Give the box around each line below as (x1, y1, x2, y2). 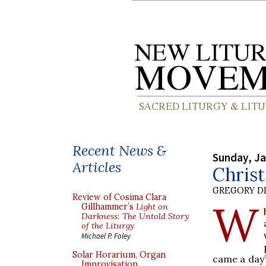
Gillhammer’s (81, 201, 136, 212)
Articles (72, 158, 121, 176)
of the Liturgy (81, 220, 134, 231)
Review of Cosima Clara (72, 192, 166, 202)
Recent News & (72, 141, 166, 160)
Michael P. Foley (81, 231, 131, 240)
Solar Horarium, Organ (72, 249, 166, 260)
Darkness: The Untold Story (81, 211, 189, 221)
